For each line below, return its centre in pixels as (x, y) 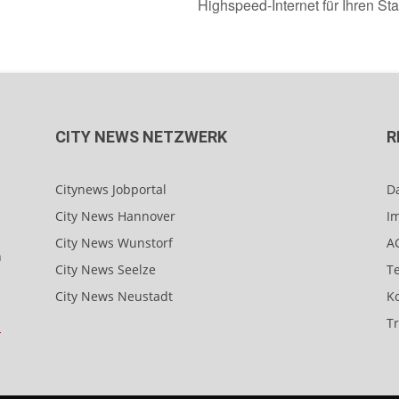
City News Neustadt (114, 296)
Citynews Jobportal (111, 189)
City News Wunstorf (114, 242)
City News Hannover (115, 216)
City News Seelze (106, 269)
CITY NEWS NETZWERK (141, 136)
